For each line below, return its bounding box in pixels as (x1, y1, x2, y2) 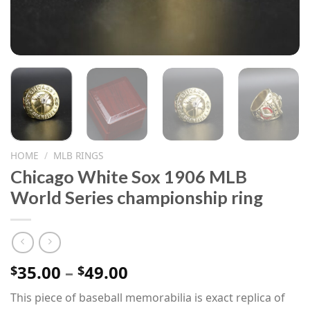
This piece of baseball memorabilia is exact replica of (10, 290, 285, 306)
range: (127, 277, 181, 300)
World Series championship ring (10, 186, 263, 208)
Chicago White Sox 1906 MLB (10, 165, 247, 187)
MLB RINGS (53, 149, 104, 162)
